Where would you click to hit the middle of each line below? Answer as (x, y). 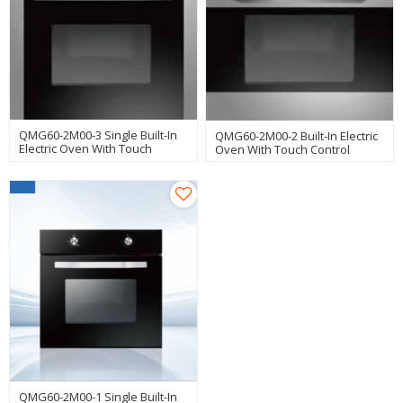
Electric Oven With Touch (86, 149)
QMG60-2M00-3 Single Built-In (99, 135)
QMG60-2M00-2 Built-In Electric (297, 136)
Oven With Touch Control (283, 150)
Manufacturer (253, 163)
